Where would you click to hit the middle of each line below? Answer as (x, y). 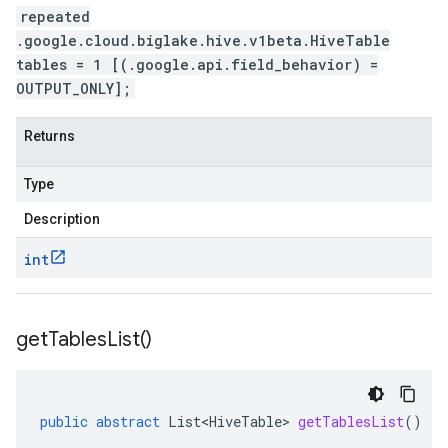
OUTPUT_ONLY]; (73, 88)
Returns (49, 136)
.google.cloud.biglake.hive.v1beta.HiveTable (203, 40)
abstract (128, 421)
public (64, 421)
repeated (55, 16)
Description (62, 219)
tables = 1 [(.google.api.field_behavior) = (197, 64)
